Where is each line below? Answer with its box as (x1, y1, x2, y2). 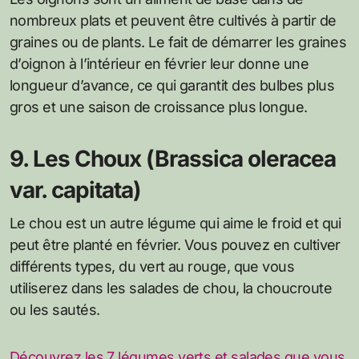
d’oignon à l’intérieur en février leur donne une (10, 54, 309, 72)
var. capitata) (10, 175, 141, 204)
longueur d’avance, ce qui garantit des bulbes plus (10, 76, 334, 94)
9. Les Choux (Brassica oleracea (10, 144, 336, 172)
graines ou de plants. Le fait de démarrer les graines (10, 33, 347, 50)
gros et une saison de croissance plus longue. (10, 98, 308, 115)
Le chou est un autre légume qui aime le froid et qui (10, 214, 341, 232)
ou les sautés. (10, 301, 100, 318)
